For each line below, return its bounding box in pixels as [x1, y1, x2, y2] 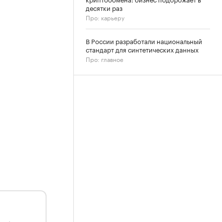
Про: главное [86, 54, 123, 63]
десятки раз [86, 2, 122, 12]
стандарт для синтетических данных [86, 44, 199, 54]
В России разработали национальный [86, 36, 202, 46]
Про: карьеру [86, 12, 124, 22]
